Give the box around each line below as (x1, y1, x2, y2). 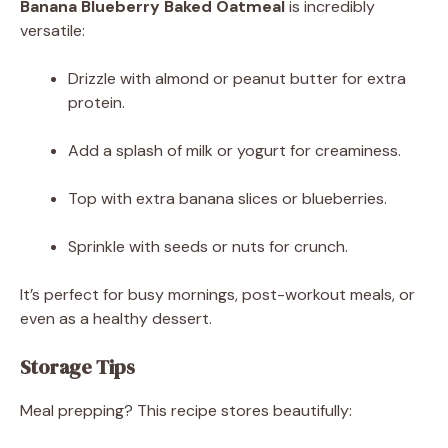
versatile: (20, 19, 85, 41)
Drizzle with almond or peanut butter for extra (68, 67, 406, 89)
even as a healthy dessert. (20, 307, 212, 329)
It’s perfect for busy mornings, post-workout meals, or (20, 283, 415, 305)
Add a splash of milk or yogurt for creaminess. (68, 139, 401, 161)
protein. (68, 91, 125, 113)
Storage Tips (20, 352, 135, 381)
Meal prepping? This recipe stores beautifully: (20, 399, 352, 421)
